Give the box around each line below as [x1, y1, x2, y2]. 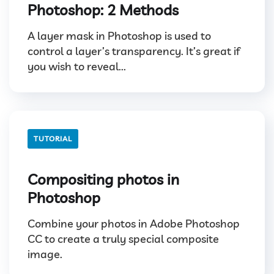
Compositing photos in [28, 170, 179, 189]
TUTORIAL [34, 134, 72, 144]
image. [28, 247, 62, 262]
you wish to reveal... [28, 59, 126, 74]
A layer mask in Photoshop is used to [28, 29, 211, 43]
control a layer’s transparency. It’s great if [28, 44, 240, 59]
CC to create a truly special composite [28, 232, 219, 246]
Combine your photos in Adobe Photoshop [28, 217, 240, 231]
